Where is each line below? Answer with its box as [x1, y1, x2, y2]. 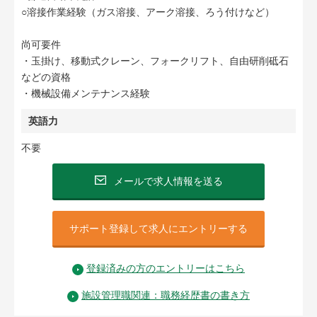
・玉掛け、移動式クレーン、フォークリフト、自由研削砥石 [21, 55, 289, 67]
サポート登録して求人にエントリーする [69, 222, 248, 234]
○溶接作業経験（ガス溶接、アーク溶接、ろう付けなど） [21, 6, 275, 18]
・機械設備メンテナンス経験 [21, 88, 150, 99]
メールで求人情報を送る [113, 175, 223, 187]
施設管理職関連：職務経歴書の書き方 [81, 289, 250, 301]
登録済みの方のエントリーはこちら [86, 263, 245, 274]
